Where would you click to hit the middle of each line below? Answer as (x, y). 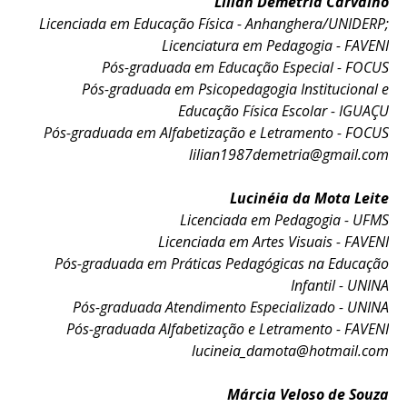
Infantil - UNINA (339, 285)
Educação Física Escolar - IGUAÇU (283, 111)
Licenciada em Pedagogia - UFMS (284, 220)
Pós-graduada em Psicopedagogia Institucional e (235, 89)
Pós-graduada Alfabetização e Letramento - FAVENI (227, 329)
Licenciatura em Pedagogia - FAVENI (275, 45)
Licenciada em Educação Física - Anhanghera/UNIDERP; (213, 24)
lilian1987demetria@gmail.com (288, 154)
